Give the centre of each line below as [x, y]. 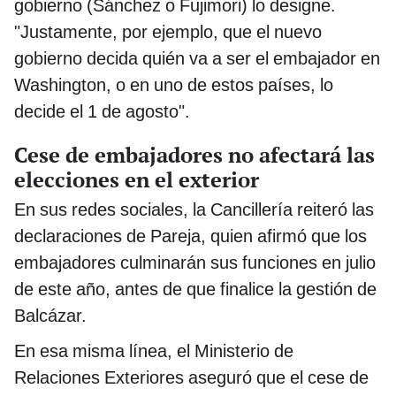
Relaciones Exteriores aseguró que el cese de [191, 377]
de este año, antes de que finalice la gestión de [195, 289]
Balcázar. [50, 315]
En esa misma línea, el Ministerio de [154, 350]
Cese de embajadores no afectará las [194, 154]
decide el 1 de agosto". [102, 111]
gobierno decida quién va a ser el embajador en [197, 58]
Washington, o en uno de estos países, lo [174, 84]
